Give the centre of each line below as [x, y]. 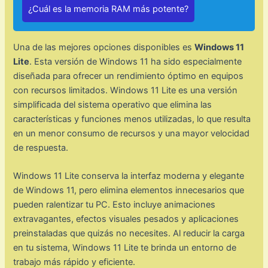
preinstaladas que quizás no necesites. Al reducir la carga [129, 234]
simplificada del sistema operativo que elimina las [113, 104]
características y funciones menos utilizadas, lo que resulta [132, 119]
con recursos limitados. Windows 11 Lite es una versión [126, 90]
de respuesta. [41, 147]
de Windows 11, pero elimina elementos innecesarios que [129, 191]
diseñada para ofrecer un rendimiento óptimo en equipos [129, 76]
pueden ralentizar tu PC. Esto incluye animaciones [115, 205]
